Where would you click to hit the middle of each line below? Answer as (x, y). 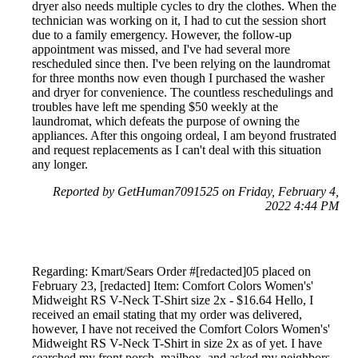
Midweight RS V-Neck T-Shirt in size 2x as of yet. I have (177, 343)
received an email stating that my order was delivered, (167, 314)
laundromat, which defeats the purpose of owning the (166, 121)
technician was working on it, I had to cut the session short (179, 20)
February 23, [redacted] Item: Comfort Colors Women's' (173, 285)
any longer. (60, 164)
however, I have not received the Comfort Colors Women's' (181, 328)
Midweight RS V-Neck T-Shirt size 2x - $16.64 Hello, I (173, 300)
